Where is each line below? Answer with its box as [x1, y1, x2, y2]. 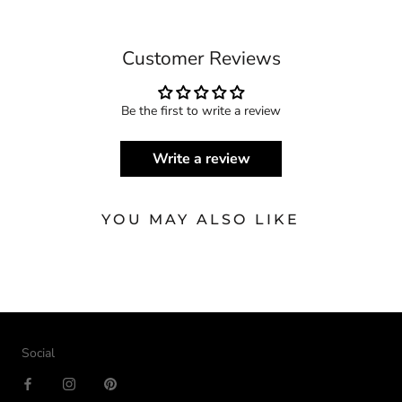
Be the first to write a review [121, 102, 281, 120]
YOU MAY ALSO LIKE [101, 210, 301, 228]
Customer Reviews [121, 46, 281, 72]
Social [22, 344, 55, 362]
